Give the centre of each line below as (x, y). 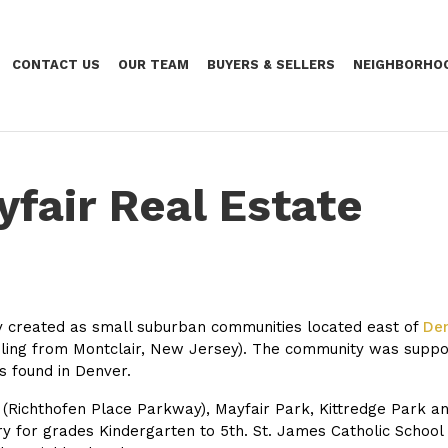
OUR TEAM (153, 64)
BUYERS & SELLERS (270, 64)
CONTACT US (56, 64)
